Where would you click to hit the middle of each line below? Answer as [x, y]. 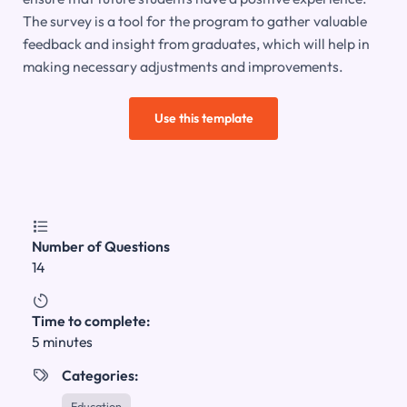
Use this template [203, 119]
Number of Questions [100, 247]
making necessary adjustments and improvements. [183, 67]
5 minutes [62, 342]
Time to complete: [90, 321]
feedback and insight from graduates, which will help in [196, 44]
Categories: [99, 376]
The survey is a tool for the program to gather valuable [194, 21]
